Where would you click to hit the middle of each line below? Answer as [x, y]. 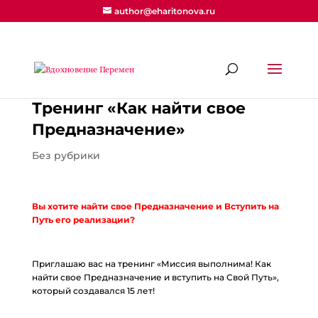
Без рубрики [66, 155]
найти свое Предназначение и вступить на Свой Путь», [155, 277]
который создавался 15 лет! [93, 291]
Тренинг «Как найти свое [138, 108]
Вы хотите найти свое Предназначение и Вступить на [155, 206]
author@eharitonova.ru [164, 11]
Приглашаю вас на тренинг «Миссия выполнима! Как [151, 264]
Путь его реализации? [83, 220]
